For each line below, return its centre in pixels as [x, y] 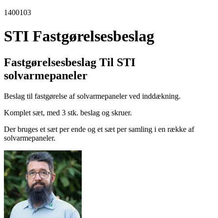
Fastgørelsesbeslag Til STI [70, 62]
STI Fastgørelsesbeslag [79, 36]
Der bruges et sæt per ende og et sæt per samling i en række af [99, 129]
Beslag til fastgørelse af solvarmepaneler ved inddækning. [93, 96]
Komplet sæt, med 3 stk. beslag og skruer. [69, 112]
